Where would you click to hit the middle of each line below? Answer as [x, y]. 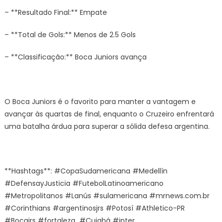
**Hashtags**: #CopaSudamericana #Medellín [86, 171]
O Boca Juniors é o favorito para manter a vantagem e [100, 102]
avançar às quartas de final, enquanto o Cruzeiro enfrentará [109, 114]
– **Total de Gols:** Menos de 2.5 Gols [70, 35]
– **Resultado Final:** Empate [55, 12]
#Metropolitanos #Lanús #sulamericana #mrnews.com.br [107, 196]
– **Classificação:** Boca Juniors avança [75, 57]
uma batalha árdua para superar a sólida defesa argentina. [107, 126]
